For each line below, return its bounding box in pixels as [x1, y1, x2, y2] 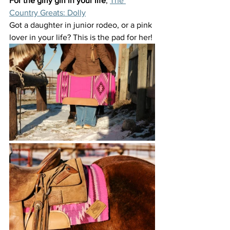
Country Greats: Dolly [9, 8, 86, 17]
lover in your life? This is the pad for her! [9, 33, 152, 42]
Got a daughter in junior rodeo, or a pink [9, 21, 154, 30]
